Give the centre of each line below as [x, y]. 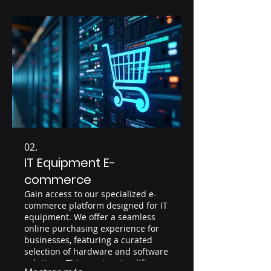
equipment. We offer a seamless [90, 217]
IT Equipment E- [70, 162]
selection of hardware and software [96, 251]
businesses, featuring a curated [88, 240]
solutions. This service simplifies [90, 263]
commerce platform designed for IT [96, 205]
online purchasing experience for [92, 228]
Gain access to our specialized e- [90, 194]
